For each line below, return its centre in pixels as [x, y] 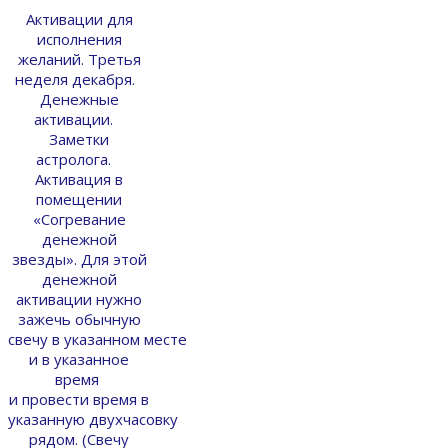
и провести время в [79, 398]
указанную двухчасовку [93, 418]
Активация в [79, 178]
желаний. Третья [79, 58]
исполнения [79, 38]
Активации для [79, 18]
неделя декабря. [79, 78]
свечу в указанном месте [97, 338]
